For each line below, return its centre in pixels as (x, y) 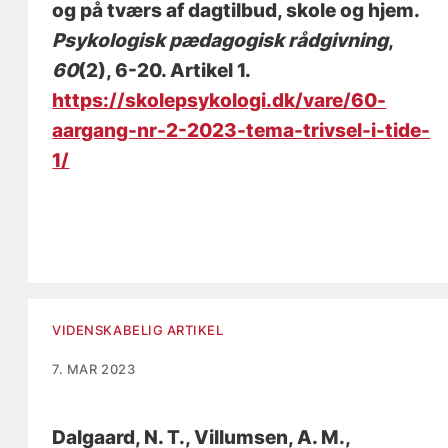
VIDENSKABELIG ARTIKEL (138, 330)
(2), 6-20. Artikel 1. (164, 71)
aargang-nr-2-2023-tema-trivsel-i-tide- (241, 131)
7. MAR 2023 (94, 369)
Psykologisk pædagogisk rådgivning (220, 41)
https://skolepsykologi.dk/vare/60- (219, 101)
